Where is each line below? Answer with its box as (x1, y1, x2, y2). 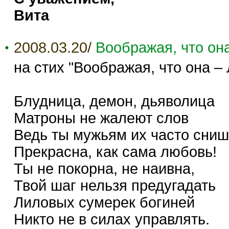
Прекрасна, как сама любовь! (14, 143, 217, 160)
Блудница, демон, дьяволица (14, 93, 215, 109)
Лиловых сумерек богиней (14, 194, 195, 211)
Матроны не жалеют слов (14, 109, 189, 126)
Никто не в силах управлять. (14, 211, 210, 227)
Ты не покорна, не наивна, (14, 160, 195, 177)
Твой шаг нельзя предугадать (14, 177, 216, 194)
